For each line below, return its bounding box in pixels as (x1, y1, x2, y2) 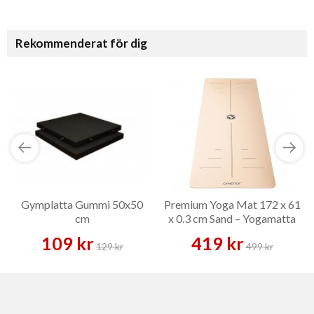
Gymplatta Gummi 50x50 (21, 198, 143, 212)
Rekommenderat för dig (15, 36, 147, 51)
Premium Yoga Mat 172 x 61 (163, 198, 301, 212)
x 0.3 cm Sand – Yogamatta (168, 212, 296, 226)
